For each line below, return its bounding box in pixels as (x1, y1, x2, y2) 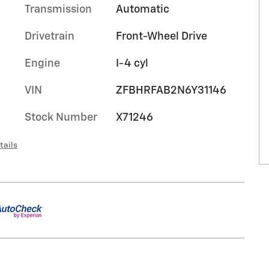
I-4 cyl (115, 58, 148, 69)
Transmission (25, 4, 92, 15)
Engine (25, 58, 60, 69)
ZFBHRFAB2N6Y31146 (115, 85, 226, 96)
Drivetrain (25, 31, 74, 42)
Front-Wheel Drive (115, 31, 208, 42)
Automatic (115, 4, 169, 15)
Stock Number (25, 112, 97, 123)
